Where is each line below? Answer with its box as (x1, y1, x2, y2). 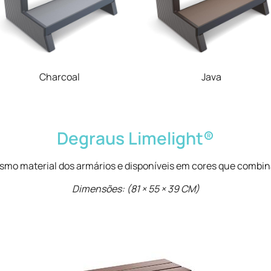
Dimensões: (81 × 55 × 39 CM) (71, 182, 200, 196)
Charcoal (39, 70, 80, 84)
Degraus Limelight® (57, 126, 214, 149)
